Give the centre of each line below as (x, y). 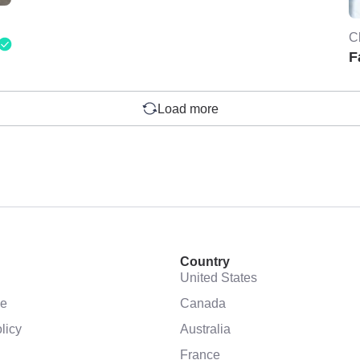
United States (219, 277)
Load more (188, 108)
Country (205, 261)
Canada (203, 303)
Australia (205, 328)
